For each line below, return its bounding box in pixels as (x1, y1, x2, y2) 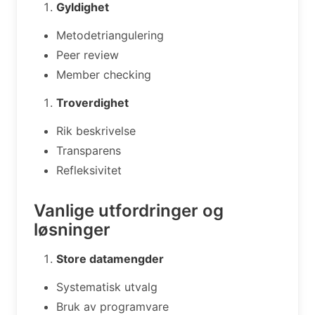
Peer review (56, 47, 119, 62)
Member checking (56, 67, 151, 82)
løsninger (34, 219, 110, 240)
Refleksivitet (56, 162, 122, 177)
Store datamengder (56, 251, 164, 266)
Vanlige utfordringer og (34, 200, 224, 221)
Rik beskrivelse (56, 123, 136, 138)
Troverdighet (56, 95, 129, 110)
